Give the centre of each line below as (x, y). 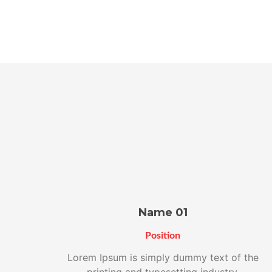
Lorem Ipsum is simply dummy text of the (163, 257)
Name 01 (163, 212)
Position (163, 235)
